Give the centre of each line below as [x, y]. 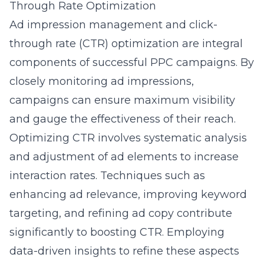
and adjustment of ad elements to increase [124, 157]
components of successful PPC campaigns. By [132, 62]
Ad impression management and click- [113, 25]
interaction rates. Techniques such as [107, 176]
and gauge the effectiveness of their [107, 119]
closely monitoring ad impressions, [102, 81]
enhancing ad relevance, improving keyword [128, 194]
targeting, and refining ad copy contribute [121, 213]
